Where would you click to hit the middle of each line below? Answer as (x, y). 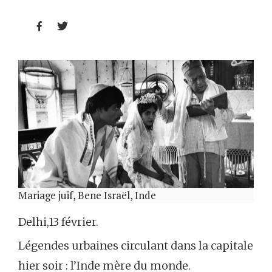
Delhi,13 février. (58, 222)
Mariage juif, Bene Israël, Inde (87, 195)
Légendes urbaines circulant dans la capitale (136, 245)
